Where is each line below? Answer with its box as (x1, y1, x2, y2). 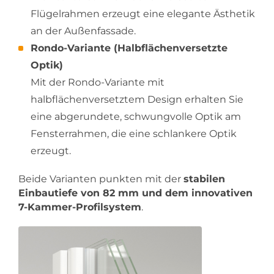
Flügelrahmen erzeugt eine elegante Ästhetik (31, 7, 255, 20)
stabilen (183, 172, 225, 185)
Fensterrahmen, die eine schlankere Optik (31, 127, 237, 139)
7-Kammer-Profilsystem (18, 201, 141, 213)
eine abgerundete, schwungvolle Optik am (31, 110, 241, 122)
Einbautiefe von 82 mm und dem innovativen (18, 187, 253, 199)
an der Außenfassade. (31, 24, 136, 37)
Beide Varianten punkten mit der (18, 172, 183, 185)
